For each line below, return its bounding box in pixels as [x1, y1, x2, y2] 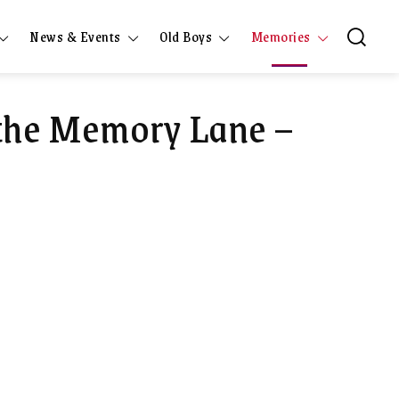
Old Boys [159, 24, 212, 47]
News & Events [29, 24, 121, 47]
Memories [250, 24, 311, 47]
